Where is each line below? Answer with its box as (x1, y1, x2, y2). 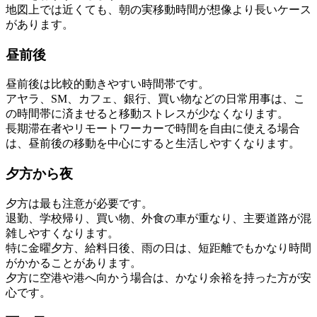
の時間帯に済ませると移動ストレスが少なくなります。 (6, 108, 289, 120)
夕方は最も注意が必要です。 (6, 197, 153, 209)
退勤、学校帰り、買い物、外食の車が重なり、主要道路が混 (6, 212, 311, 224)
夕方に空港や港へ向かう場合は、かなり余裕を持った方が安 (6, 271, 311, 284)
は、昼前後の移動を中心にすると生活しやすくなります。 (6, 137, 300, 150)
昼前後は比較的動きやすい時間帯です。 (6, 78, 209, 91)
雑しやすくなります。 (6, 226, 119, 239)
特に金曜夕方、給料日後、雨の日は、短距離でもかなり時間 (6, 241, 311, 254)
